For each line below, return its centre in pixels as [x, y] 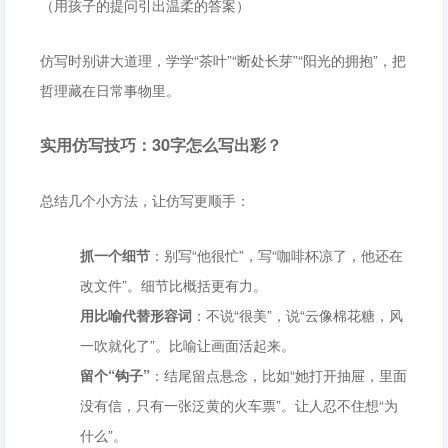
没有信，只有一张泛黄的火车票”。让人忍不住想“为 [239, 405]
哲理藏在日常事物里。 [110, 90]
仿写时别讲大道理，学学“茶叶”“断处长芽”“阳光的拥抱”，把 [223, 60]
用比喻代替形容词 [136, 315]
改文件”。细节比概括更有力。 [173, 285]
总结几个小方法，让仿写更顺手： [145, 200]
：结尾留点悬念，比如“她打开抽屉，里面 [278, 375]
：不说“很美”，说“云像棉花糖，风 [297, 315]
